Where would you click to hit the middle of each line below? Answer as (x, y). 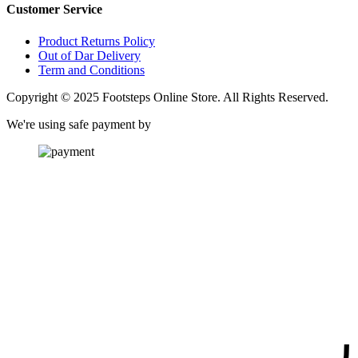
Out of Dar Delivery (89, 55)
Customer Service (54, 10)
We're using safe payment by (79, 124)
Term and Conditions (91, 70)
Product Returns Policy (97, 41)
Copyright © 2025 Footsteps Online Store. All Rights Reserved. (167, 97)
